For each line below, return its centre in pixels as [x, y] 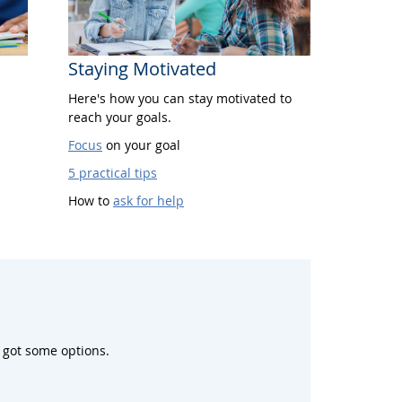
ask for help [149, 200]
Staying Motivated [142, 68]
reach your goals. [120, 117]
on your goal [141, 144]
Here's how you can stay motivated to [180, 98]
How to [91, 200]
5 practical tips [113, 172]
